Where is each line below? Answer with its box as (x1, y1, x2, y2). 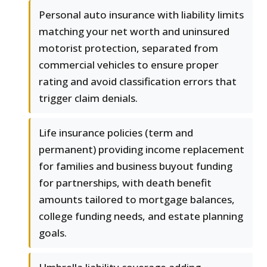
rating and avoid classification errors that (39, 74, 237, 89)
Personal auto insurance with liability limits (39, 8, 244, 22)
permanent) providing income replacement (39, 142, 244, 157)
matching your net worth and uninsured (39, 24, 229, 39)
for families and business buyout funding (39, 159, 232, 173)
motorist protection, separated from (39, 41, 218, 55)
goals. (39, 226, 67, 240)
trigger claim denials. (39, 91, 138, 105)
